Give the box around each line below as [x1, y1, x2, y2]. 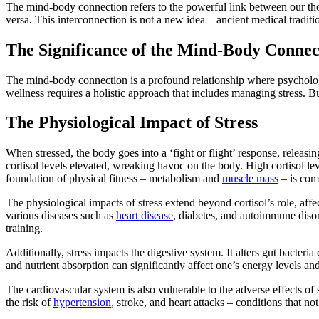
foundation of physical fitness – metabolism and [6, 172, 222, 185]
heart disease [116, 209, 173, 222]
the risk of [6, 296, 53, 309]
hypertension [53, 296, 111, 309]
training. [6, 222, 43, 235]
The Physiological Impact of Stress [6, 113, 258, 132]
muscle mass [222, 172, 278, 185]
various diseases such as [6, 209, 116, 222]
